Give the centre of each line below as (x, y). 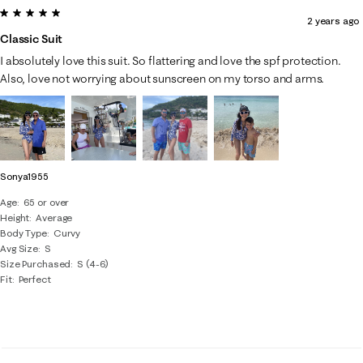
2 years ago (333, 21)
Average (54, 218)
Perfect (34, 279)
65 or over (46, 202)
